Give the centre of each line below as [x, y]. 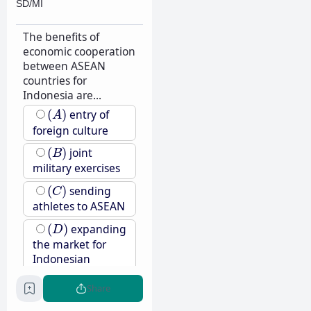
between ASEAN [64, 66]
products [55, 273]
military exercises [76, 168]
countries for [54, 80]
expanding [97, 229]
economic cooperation [79, 51]
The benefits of [61, 36]
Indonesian [61, 259]
